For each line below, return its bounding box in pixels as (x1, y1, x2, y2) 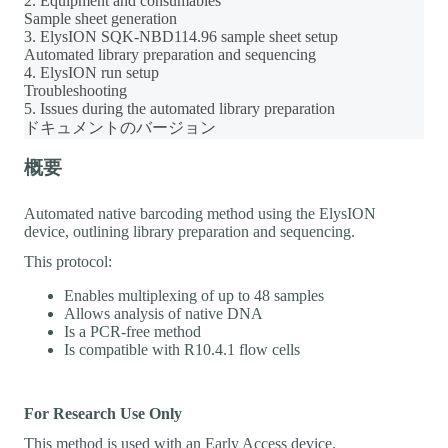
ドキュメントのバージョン (24, 118, 216, 136)
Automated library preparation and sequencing (24, 45, 316, 63)
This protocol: (24, 252, 112, 270)
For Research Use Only (24, 404, 182, 422)
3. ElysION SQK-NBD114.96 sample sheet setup (24, 27, 338, 45)
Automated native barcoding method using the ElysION (24, 204, 376, 222)
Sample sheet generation (24, 9, 177, 27)
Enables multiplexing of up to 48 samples (64, 286, 324, 304)
